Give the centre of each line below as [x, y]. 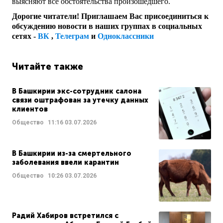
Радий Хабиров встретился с [65, 216]
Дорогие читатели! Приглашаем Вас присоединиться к [110, 16]
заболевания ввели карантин [65, 162]
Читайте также [48, 66]
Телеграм [72, 36]
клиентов [30, 109]
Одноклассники [126, 36]
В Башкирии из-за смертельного [72, 153]
